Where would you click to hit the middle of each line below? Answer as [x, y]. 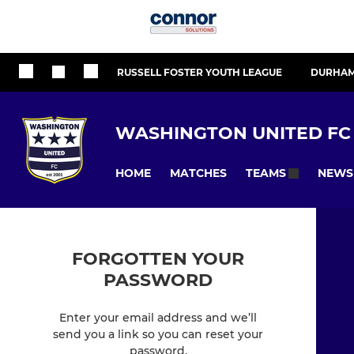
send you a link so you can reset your [158, 335]
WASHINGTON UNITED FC [233, 133]
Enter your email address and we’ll [158, 318]
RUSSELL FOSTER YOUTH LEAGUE [200, 72]
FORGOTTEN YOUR [158, 259]
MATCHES [198, 173]
